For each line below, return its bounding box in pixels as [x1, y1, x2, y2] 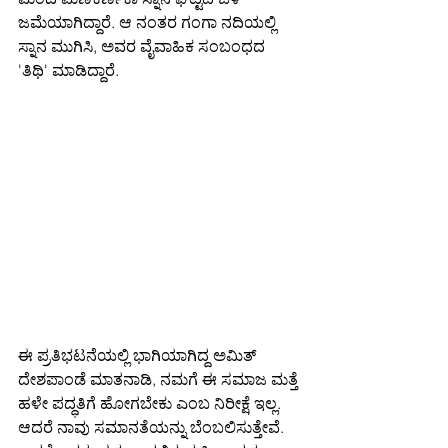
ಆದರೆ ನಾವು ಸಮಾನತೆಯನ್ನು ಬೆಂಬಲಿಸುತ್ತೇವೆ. [18, 417, 288, 438]
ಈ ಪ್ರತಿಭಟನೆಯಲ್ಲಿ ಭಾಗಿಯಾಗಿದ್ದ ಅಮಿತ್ [18, 345, 260, 366]
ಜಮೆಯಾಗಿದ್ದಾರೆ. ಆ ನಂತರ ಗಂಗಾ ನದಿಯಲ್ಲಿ [18, 12, 280, 32]
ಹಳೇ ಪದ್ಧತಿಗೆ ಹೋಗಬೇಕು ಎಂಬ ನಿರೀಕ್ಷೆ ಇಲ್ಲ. [18, 393, 285, 414]
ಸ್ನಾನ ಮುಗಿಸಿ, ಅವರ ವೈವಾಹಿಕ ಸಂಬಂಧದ [18, 36, 269, 56]
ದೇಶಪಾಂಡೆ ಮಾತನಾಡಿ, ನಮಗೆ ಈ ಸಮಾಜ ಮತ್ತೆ [18, 369, 302, 390]
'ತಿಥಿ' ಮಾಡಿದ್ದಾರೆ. [18, 60, 119, 80]
